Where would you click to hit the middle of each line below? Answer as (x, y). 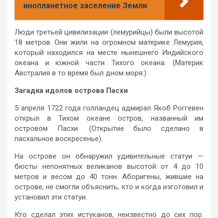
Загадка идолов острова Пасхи (71, 90)
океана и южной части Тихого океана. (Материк (109, 63)
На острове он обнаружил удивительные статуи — (109, 156)
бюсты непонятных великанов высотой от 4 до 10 (109, 166)
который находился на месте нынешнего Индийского (109, 52)
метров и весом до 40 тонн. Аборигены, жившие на (109, 176)
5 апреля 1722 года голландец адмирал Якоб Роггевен (109, 108)
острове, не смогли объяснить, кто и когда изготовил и (109, 187)
